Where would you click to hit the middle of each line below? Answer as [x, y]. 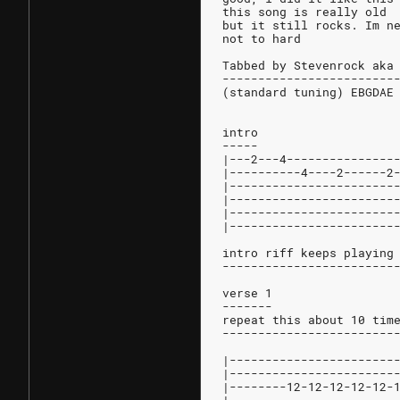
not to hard [262, 38]
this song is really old [304, 12]
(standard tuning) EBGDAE [308, 92]
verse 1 [247, 293]
